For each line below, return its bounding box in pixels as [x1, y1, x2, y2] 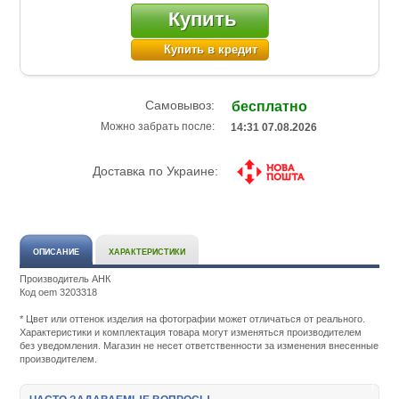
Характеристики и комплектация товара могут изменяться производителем [20, 326, 362, 338]
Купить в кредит [164, 43, 257, 57]
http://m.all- [97, 299, 145, 311]
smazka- [97, 379, 136, 391]
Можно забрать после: [101, 120, 217, 134]
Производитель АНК [20, 273, 111, 284]
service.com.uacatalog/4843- [97, 313, 224, 324]
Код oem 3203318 [20, 286, 98, 297]
